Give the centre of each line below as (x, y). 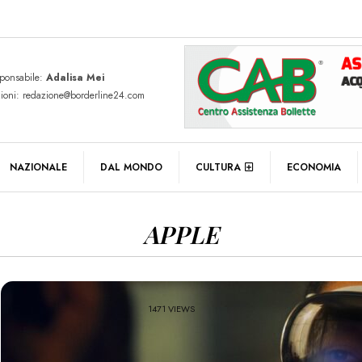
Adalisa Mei (75, 77)
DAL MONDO (131, 167)
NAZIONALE (38, 167)
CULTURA (218, 167)
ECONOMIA (314, 167)
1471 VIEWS (172, 309)
